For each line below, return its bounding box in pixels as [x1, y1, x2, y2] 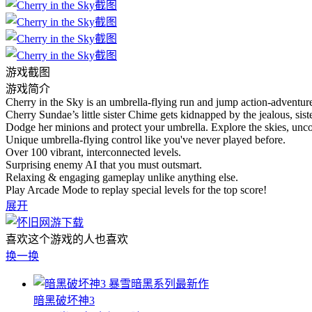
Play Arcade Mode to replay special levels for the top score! [6, 183, 267, 196]
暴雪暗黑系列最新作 [109, 277, 209, 290]
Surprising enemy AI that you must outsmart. [6, 158, 202, 171]
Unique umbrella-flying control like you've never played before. [6, 133, 286, 146]
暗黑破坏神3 [33, 294, 95, 306]
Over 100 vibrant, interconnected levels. [6, 146, 181, 158]
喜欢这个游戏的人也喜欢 [6, 233, 128, 245]
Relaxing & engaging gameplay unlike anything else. [6, 171, 238, 183]
